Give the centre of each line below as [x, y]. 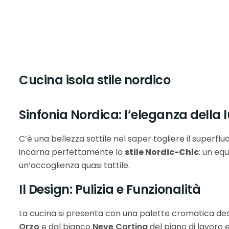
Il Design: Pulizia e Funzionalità [110, 189]
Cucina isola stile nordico [95, 80]
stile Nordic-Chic [162, 152]
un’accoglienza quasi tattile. [74, 165]
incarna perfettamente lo [72, 152]
